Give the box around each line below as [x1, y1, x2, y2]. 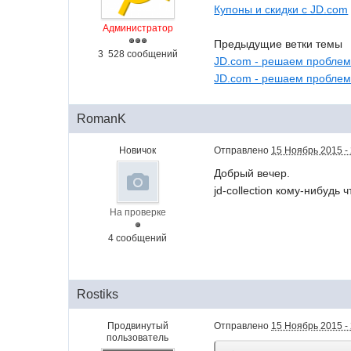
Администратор [102, 23, 173, 34]
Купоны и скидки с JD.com [214, 3, 349, 16]
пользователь [107, 332, 169, 343]
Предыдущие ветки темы [214, 38, 343, 50]
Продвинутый [107, 320, 168, 331]
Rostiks [77, 288, 119, 301]
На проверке [109, 207, 166, 218]
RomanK [77, 112, 127, 125]
